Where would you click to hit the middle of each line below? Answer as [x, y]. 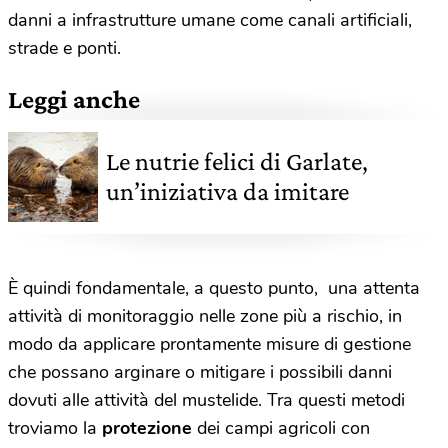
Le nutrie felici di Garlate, [237, 161]
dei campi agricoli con [281, 427]
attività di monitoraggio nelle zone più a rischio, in [205, 315]
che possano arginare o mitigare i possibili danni [200, 371]
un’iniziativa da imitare [227, 191]
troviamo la [55, 427]
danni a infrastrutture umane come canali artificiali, [210, 19]
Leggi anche [74, 99]
